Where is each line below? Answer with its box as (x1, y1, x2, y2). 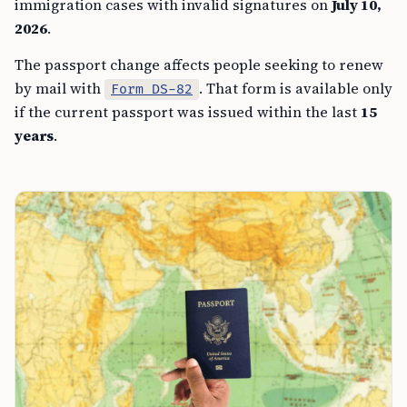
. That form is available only (199, 77, 392, 98)
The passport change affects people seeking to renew (15, 54, 383, 74)
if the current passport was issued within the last (15, 101, 361, 122)
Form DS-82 (111, 81, 193, 97)
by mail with (15, 77, 104, 98)
